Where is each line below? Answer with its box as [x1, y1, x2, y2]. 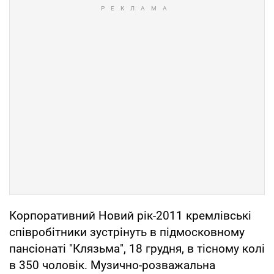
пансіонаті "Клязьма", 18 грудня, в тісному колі [9, 241, 265, 256]
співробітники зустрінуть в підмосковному [9, 224, 245, 239]
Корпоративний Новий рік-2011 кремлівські [9, 208, 251, 223]
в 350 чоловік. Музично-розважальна [9, 257, 215, 272]
